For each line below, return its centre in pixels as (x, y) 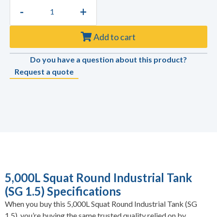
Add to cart (115, 37)
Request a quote (44, 72)
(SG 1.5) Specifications (63, 191)
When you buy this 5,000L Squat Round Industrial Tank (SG (101, 204)
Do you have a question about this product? (108, 60)
